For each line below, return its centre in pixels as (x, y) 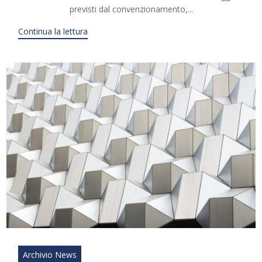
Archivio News (50, 255)
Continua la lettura (53, 31)
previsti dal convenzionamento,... (131, 9)
